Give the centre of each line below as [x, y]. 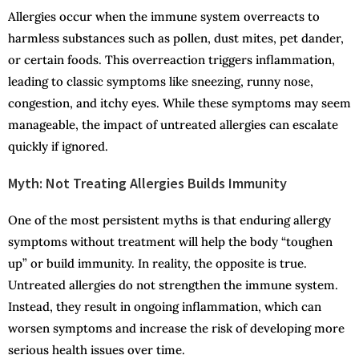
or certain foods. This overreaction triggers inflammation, [171, 60]
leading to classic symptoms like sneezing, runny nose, [161, 82]
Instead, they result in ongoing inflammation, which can [165, 307]
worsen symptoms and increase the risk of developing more [176, 329]
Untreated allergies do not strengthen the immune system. [173, 285]
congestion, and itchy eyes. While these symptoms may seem [179, 103]
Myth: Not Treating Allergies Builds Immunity [147, 184]
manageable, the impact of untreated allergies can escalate [173, 125]
